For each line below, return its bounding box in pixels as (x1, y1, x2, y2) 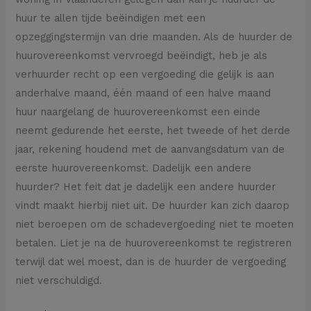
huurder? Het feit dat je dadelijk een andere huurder (15, 180, 276, 194)
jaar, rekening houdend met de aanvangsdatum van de (15, 143, 285, 156)
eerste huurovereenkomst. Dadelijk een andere (15, 162, 252, 175)
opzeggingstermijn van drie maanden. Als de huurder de (15, 31, 293, 44)
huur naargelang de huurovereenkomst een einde (15, 106, 261, 119)
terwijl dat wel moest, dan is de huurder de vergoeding (15, 255, 287, 269)
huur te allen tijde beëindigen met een (15, 12, 206, 25)
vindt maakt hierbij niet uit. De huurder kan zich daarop (15, 199, 290, 212)
